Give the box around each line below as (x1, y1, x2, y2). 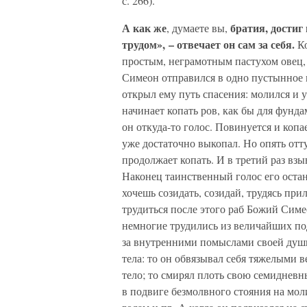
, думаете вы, (167, 21, 230, 35)
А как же (122, 20, 167, 36)
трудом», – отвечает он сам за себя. (122, 36, 295, 52)
